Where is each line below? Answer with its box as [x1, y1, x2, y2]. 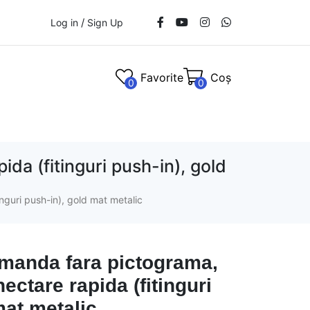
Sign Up [87, 16, 123, 28]
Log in [51, 16, 78, 28]
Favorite [140, 71, 183, 84]
